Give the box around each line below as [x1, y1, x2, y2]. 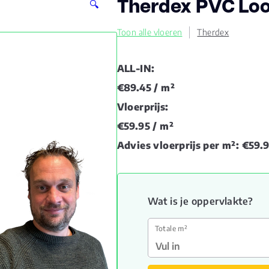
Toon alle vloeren [116, 27, 183, 37]
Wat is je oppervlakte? [147, 195, 253, 207]
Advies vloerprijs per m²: [116, 139, 240, 151]
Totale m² [154, 224, 188, 233]
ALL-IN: [116, 62, 155, 74]
